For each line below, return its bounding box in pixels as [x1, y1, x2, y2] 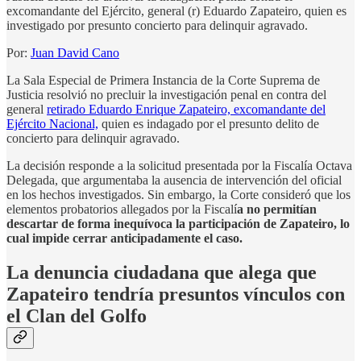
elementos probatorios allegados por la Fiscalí [6, 201, 237, 216]
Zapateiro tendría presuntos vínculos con [6, 283, 345, 305]
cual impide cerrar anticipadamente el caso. [6, 230, 243, 245]
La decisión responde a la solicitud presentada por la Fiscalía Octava [6, 158, 352, 172]
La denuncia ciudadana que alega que [6, 261, 317, 283]
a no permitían [237, 201, 317, 216]
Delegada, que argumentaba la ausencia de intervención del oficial [6, 172, 342, 187]
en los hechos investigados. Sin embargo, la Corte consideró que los [6, 187, 351, 201]
